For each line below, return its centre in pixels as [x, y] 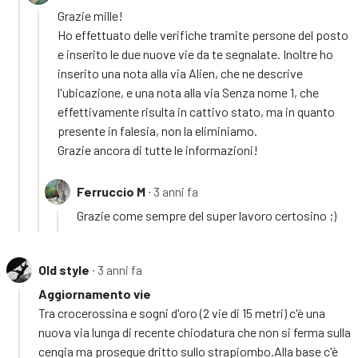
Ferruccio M [111, 191]
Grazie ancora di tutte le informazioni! [158, 149]
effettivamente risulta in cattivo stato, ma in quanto [196, 111]
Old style [64, 269]
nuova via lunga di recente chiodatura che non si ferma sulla [195, 332]
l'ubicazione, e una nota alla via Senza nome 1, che [188, 92]
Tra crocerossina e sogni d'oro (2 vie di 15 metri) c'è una [182, 312]
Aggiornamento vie [95, 293]
